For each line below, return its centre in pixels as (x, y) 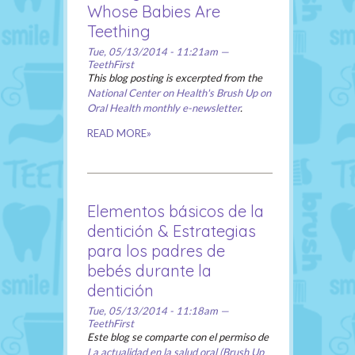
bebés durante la (149, 271)
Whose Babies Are (154, 12)
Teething (119, 32)
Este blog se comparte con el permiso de (178, 337)
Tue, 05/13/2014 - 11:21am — (158, 52)
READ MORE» (119, 134)
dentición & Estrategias (172, 231)
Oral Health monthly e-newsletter (164, 108)
